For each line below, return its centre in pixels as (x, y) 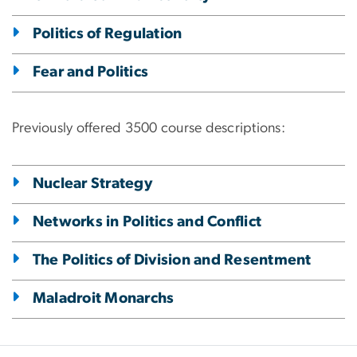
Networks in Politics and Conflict (147, 222)
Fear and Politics (91, 72)
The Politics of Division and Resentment (172, 260)
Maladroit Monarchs (104, 298)
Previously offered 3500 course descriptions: (151, 128)
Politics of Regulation (108, 33)
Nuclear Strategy (92, 183)
